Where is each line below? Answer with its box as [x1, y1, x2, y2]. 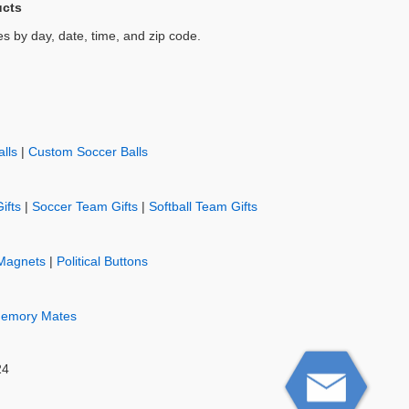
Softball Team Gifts [148, 200, 257, 215]
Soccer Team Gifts [31, 200, 138, 215]
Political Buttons [56, 255, 148, 269]
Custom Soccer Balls [27, 145, 148, 160]
